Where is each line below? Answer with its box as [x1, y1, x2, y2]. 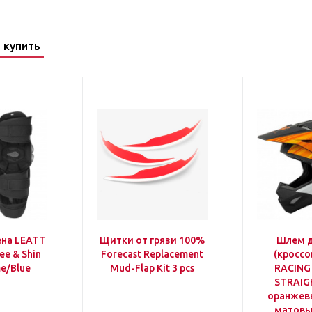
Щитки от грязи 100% [100, 235, 205, 246]
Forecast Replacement [101, 249, 203, 260]
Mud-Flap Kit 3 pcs [110, 263, 194, 274]
